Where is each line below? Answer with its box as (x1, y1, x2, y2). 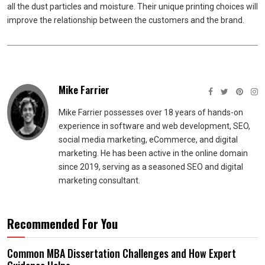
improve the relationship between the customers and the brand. (7, 15, 244, 25)
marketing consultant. (59, 176, 140, 185)
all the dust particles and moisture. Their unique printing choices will (7, 2, 258, 11)
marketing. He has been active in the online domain (59, 148, 248, 158)
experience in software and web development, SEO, (59, 121, 250, 131)
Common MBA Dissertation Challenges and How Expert (7, 245, 236, 261)
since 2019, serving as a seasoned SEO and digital (59, 162, 243, 172)
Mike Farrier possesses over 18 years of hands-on (59, 108, 243, 117)
